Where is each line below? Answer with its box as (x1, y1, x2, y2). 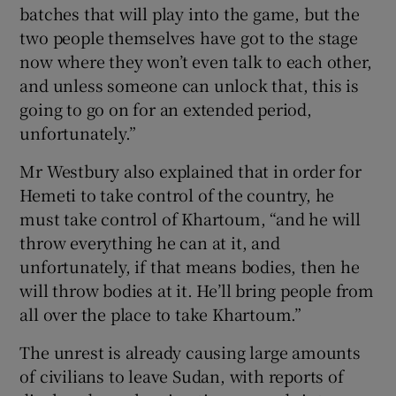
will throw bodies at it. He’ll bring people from (19, 278, 374, 302)
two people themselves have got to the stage (19, 26, 358, 49)
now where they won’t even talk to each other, (19, 49, 372, 73)
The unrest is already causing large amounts (19, 340, 361, 364)
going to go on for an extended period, (19, 97, 312, 121)
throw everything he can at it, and (19, 231, 280, 255)
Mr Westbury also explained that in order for (19, 159, 362, 183)
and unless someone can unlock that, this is (19, 73, 359, 97)
